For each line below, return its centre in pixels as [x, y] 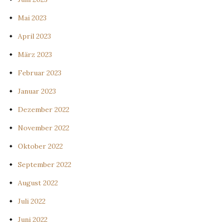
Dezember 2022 [44, 109]
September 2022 [45, 164]
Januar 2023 [37, 91]
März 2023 [35, 54]
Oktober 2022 [40, 146]
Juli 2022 [32, 201]
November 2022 [44, 128]
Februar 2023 [40, 73]
